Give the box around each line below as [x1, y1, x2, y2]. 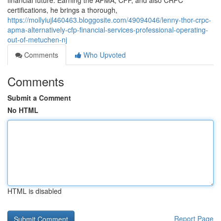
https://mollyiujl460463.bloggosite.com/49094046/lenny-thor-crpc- [7, 15, 211, 25]
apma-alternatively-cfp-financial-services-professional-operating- [7, 25, 208, 35]
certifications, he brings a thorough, [7, 5, 117, 15]
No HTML [7, 105, 38, 115]
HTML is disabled [7, 186, 62, 196]
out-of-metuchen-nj [7, 35, 67, 44]
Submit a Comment [7, 93, 71, 103]
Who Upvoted [81, 50, 126, 60]
